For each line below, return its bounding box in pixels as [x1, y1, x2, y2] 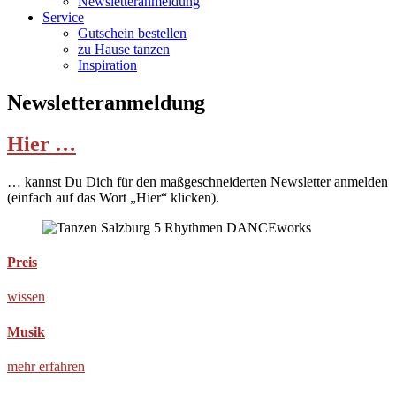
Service [42, 10, 84, 25]
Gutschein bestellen [78, 26, 187, 41]
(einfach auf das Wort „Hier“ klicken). [7, 189, 219, 205]
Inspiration [78, 57, 137, 72]
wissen [7, 289, 45, 305]
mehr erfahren [7, 358, 85, 374]
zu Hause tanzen [78, 42, 170, 57]
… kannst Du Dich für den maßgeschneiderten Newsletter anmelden [7, 173, 388, 189]
